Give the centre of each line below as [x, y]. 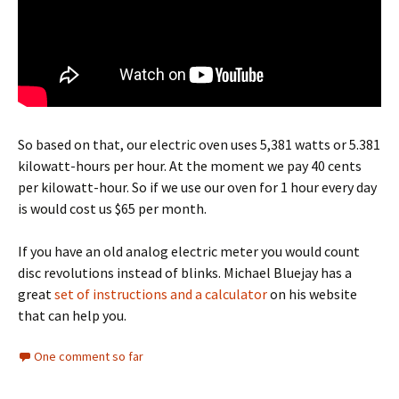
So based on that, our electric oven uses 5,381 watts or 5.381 [199, 145]
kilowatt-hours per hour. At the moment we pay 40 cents [190, 166]
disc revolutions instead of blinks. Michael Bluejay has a [185, 273]
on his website [312, 294]
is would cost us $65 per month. [112, 209]
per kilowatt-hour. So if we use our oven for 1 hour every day [197, 187]
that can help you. [72, 316]
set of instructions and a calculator [161, 294]
